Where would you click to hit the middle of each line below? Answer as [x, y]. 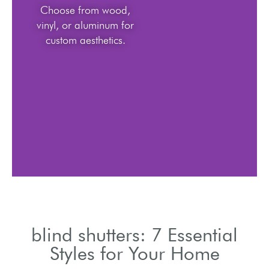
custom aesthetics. [85, 40]
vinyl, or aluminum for [86, 25]
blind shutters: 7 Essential [134, 234]
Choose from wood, [86, 10]
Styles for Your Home [134, 253]
